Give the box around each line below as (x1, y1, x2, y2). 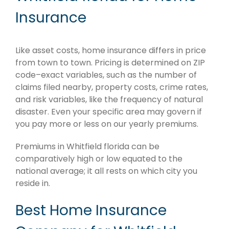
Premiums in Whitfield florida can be (15, 141, 159, 153)
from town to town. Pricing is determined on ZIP (15, 57, 205, 69)
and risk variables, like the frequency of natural (15, 94, 203, 106)
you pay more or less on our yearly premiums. (15, 118, 198, 130)
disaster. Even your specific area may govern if (15, 106, 202, 118)
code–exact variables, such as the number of (15, 69, 197, 81)
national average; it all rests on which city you (15, 165, 197, 177)
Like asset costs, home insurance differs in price (15, 44, 206, 57)
